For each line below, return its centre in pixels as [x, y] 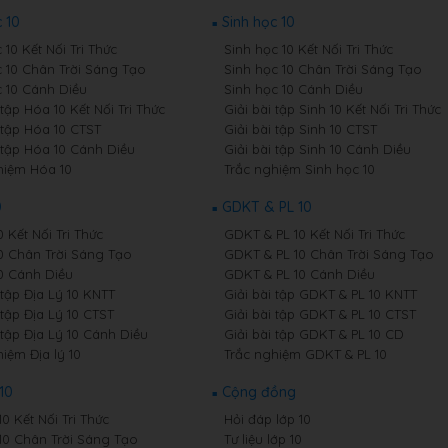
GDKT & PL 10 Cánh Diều [299, 274]
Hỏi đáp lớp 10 [267, 419]
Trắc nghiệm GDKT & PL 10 [305, 354]
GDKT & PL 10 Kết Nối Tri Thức [314, 234]
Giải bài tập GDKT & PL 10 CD [313, 334]
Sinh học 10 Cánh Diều [293, 89]
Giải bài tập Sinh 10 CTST [300, 129]
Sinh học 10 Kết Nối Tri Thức [308, 49]
